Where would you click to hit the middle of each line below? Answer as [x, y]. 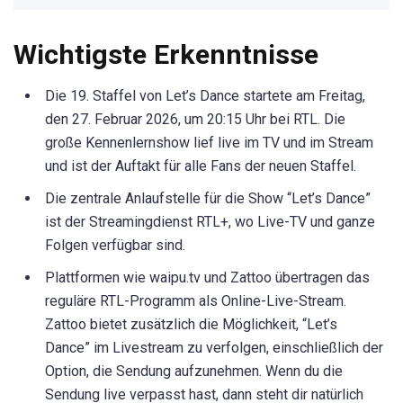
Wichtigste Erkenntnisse [166, 55]
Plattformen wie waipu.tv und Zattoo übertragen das [207, 278]
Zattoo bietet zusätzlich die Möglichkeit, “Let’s [191, 325]
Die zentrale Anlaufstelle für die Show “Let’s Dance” [208, 199]
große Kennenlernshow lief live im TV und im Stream [209, 143]
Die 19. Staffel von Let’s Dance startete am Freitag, [205, 96]
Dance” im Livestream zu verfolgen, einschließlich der [214, 348]
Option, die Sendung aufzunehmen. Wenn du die [194, 372]
